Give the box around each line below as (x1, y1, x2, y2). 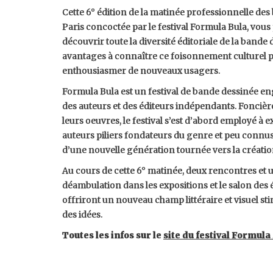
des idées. (62, 209, 102, 220)
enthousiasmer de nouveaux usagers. (62, 65, 220, 76)
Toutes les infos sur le (62, 230, 163, 241)
